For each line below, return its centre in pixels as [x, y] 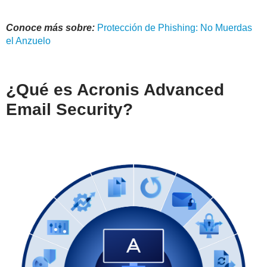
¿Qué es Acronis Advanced [115, 90]
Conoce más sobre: [52, 28]
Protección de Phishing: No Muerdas [175, 28]
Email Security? [69, 110]
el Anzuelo [28, 41]
